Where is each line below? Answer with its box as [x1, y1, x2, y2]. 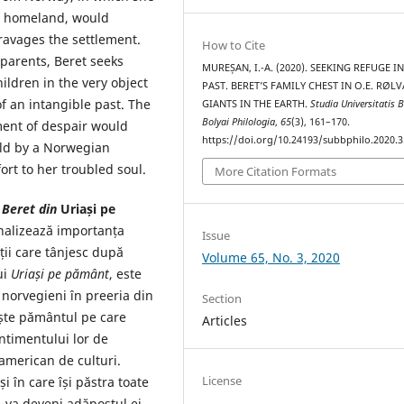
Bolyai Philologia [202, 115, 276, 128]
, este [109, 264, 142, 282]
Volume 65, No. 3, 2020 [202, 249, 341, 267]
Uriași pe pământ [11, 264, 109, 282]
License [202, 372, 243, 390]
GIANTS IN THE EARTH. [202, 96, 311, 110]
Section [202, 290, 243, 308]
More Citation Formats [215, 163, 337, 180]
